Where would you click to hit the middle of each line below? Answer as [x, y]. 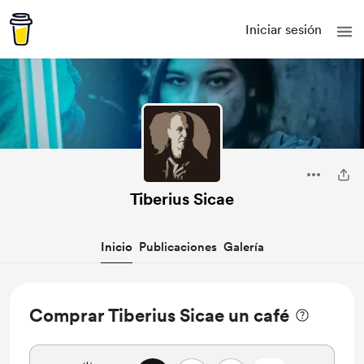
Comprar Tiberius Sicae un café [159, 315]
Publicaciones [178, 247]
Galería [243, 247]
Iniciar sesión [284, 29]
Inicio [116, 247]
